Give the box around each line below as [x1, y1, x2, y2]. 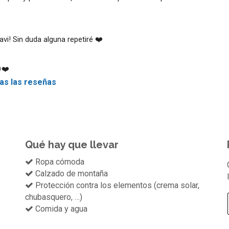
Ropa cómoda [33, 156, 85, 167]
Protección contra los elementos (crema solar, [33, 180, 200, 190]
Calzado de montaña [33, 168, 108, 178]
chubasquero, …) [25, 192, 83, 202]
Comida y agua [33, 203, 88, 214]
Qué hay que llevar [25, 138, 119, 151]
